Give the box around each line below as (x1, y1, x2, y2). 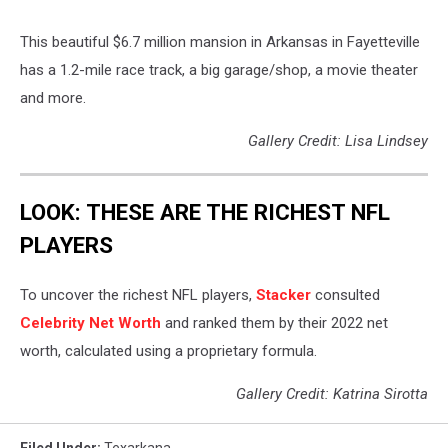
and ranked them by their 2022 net (161, 314, 388, 333)
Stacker (256, 286, 311, 305)
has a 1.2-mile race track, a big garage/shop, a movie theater (20, 60, 418, 79)
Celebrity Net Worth (20, 314, 161, 333)
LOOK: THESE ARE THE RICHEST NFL (20, 199, 390, 226)
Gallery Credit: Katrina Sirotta (236, 385, 428, 404)
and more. (20, 88, 86, 107)
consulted (311, 286, 380, 305)
